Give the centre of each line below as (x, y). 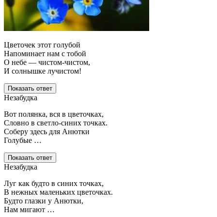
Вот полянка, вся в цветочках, (54, 114)
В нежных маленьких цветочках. (58, 192)
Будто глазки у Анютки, (44, 201)
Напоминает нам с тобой (45, 54)
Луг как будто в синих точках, (54, 184)
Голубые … (23, 140)
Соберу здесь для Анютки (47, 132)
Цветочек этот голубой (42, 45)
